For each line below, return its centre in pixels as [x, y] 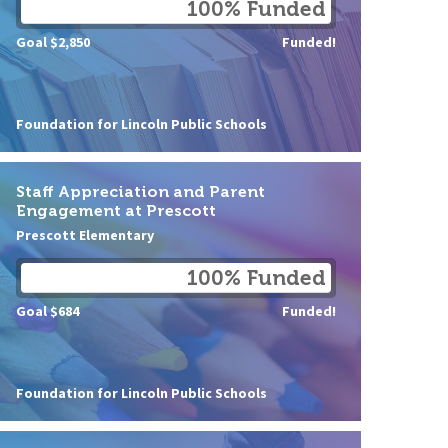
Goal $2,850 [53, 41]
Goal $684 [47, 310]
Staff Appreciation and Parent [140, 192]
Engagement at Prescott [116, 211]
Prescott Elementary [85, 234]
